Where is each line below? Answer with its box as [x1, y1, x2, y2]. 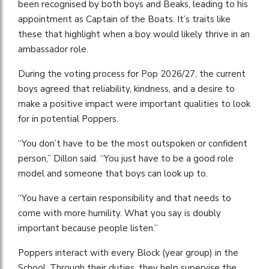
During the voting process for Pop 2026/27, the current [18, 67, 246, 80]
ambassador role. [18, 43, 88, 55]
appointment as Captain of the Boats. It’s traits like [18, 13, 231, 25]
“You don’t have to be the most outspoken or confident [18, 137, 247, 150]
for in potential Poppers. [18, 112, 118, 125]
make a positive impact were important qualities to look [18, 97, 250, 110]
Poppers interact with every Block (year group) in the [18, 246, 238, 259]
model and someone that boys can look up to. [18, 167, 208, 180]
